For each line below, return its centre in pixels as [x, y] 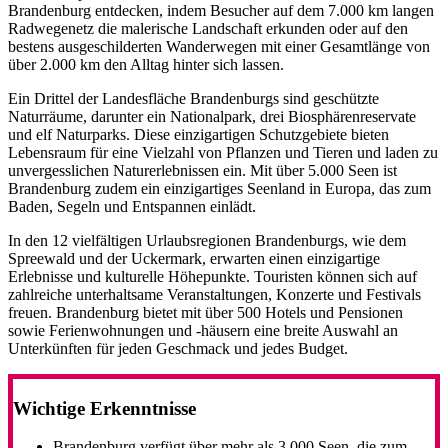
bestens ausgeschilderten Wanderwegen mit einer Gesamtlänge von [219, 46]
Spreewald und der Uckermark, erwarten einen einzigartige [194, 258]
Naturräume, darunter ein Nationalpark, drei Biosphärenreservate [212, 116]
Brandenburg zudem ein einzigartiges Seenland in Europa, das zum [219, 188]
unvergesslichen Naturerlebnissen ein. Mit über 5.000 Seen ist [202, 170]
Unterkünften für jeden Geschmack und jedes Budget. [178, 348]
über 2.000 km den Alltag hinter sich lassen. [146, 64]
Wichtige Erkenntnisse [104, 408]
